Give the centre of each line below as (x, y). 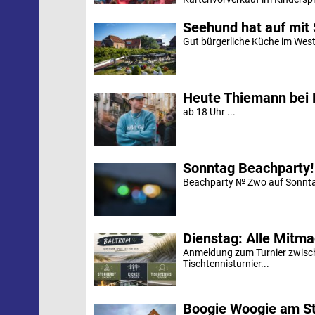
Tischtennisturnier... (226, 264)
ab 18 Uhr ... (209, 112)
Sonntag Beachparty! (248, 168)
